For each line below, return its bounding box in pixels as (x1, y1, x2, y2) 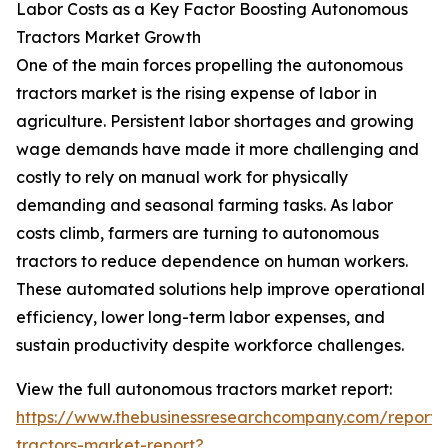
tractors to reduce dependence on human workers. (16, 251, 408, 272)
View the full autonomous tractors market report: (16, 379, 392, 400)
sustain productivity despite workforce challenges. (16, 335, 404, 356)
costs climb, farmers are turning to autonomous (16, 223, 379, 244)
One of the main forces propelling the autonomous (16, 55, 403, 76)
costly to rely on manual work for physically (16, 167, 348, 188)
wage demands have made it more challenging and (16, 139, 419, 160)
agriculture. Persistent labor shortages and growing (16, 111, 414, 132)
